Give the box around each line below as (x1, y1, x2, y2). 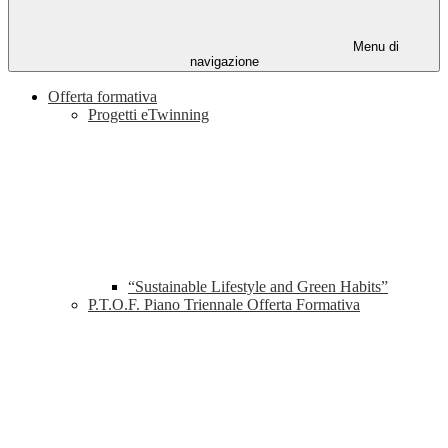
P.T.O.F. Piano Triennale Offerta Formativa (88, 296, 360, 314)
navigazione (189, 54, 259, 70)
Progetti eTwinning (88, 106, 209, 124)
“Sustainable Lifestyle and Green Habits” (128, 278, 388, 296)
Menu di (349, 39, 399, 55)
